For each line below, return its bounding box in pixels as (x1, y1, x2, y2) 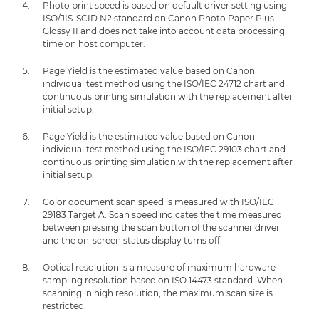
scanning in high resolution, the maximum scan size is (43, 288, 273, 298)
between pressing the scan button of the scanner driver (43, 222, 280, 233)
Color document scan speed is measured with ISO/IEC (43, 197, 274, 207)
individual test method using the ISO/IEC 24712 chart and (43, 78, 285, 89)
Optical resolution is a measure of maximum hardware (43, 262, 276, 273)
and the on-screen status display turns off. (43, 235, 222, 246)
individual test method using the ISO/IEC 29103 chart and (43, 144, 286, 155)
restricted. (43, 300, 86, 311)
